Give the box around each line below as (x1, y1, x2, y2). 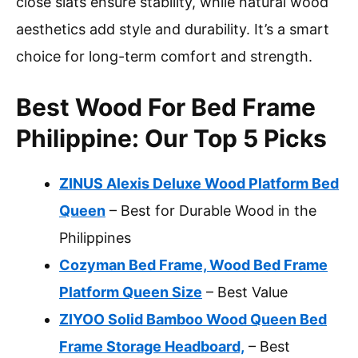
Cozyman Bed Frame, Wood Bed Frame (59, 257, 328, 274)
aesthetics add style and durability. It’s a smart (16, 21, 329, 38)
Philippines (59, 229, 131, 247)
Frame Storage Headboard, (59, 338, 245, 356)
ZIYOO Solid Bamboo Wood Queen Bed (59, 311, 327, 328)
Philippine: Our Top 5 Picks (16, 124, 327, 153)
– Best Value (202, 284, 288, 301)
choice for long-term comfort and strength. (16, 48, 312, 66)
